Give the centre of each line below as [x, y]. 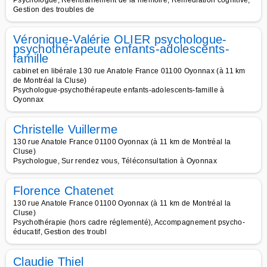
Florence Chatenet [64, 191]
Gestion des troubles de [54, 10]
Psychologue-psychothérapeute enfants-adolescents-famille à [119, 90]
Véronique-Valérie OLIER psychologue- [120, 39]
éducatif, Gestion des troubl [60, 232]
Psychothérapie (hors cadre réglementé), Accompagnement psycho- [129, 222]
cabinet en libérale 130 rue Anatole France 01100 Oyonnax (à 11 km [129, 71]
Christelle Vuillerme [66, 129]
